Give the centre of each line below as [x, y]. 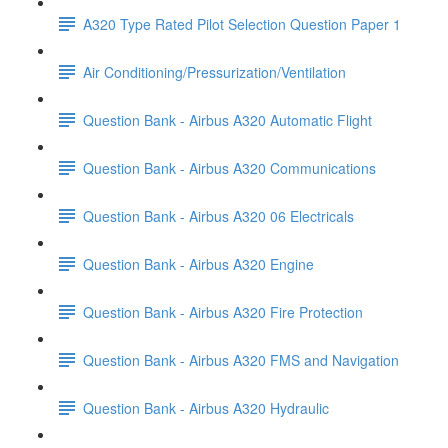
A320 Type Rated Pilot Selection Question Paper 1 [242, 23]
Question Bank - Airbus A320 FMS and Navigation [241, 359]
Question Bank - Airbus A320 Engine [198, 263]
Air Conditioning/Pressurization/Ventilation [214, 71]
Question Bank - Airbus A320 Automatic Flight [227, 119]
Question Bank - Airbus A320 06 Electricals [218, 215]
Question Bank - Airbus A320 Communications [229, 167]
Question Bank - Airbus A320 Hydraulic [206, 407]
